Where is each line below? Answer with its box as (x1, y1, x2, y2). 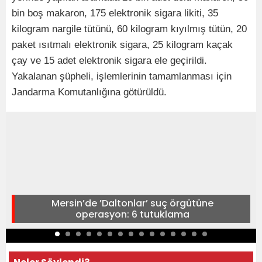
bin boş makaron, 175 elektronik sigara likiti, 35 (12, 7, 218, 19)
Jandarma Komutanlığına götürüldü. (12, 86, 167, 98)
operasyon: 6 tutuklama (75, 207, 189, 221)
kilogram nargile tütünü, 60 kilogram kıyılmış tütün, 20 (12, 23, 247, 35)
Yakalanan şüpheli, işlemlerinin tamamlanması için (12, 70, 232, 82)
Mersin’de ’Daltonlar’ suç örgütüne (51, 196, 213, 210)
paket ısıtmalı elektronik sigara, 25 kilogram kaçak (12, 39, 233, 50)
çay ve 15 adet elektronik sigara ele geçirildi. (12, 54, 207, 66)
